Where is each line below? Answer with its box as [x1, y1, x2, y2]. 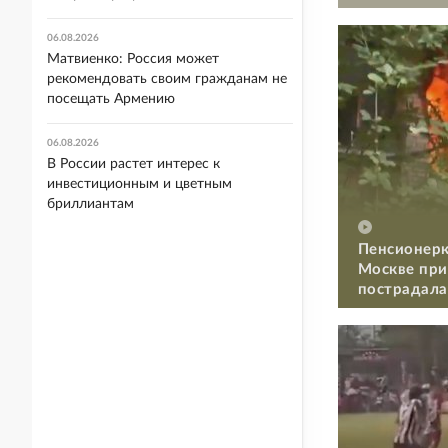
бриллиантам [47, 197, 134, 211]
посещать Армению [47, 92, 175, 106]
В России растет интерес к [47, 157, 220, 171]
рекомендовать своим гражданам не [47, 72, 287, 86]
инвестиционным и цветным [47, 177, 232, 191]
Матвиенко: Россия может [47, 52, 219, 66]
